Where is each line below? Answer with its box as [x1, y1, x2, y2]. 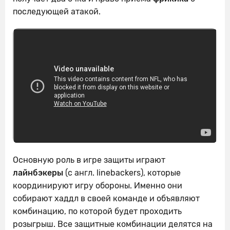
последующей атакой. [13, 6, 101, 16]
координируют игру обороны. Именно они [13, 181, 182, 191]
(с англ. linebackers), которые [63, 168, 181, 178]
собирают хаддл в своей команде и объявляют [13, 194, 200, 204]
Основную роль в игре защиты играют [13, 155, 165, 165]
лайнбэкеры [13, 168, 63, 178]
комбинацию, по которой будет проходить [13, 206, 182, 217]
